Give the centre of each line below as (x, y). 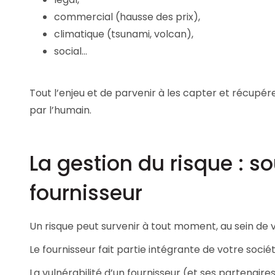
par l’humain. (60, 110)
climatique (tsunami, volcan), (124, 34)
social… (71, 51)
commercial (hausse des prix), (127, 17)
